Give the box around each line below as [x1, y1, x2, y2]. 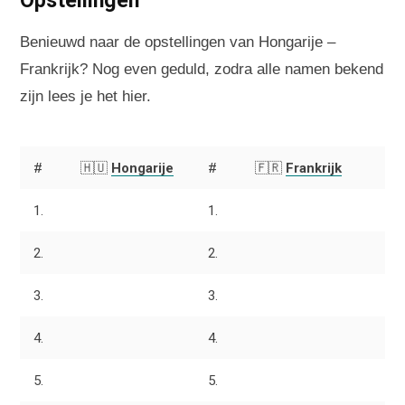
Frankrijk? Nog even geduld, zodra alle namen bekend [20, 60, 383, 78]
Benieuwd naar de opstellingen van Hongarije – [20, 33, 335, 51]
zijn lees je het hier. [20, 87, 151, 105]
